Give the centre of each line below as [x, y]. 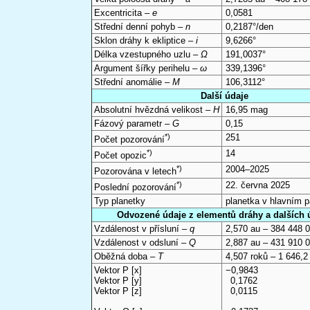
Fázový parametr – [133, 124]
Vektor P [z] [118, 291]
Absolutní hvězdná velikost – [153, 110]
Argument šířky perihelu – [147, 69]
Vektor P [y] [118, 281]
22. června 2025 [258, 185]
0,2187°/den [250, 27]
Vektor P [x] [118, 271]
